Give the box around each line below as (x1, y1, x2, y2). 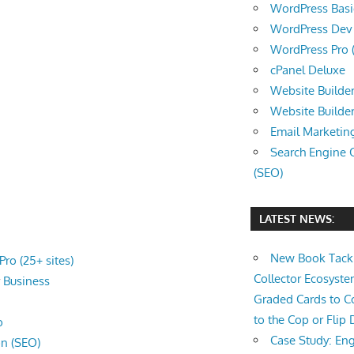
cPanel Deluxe (270, 62, 346, 77)
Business (2, 273, 50, 288)
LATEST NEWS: (258, 212, 334, 226)
